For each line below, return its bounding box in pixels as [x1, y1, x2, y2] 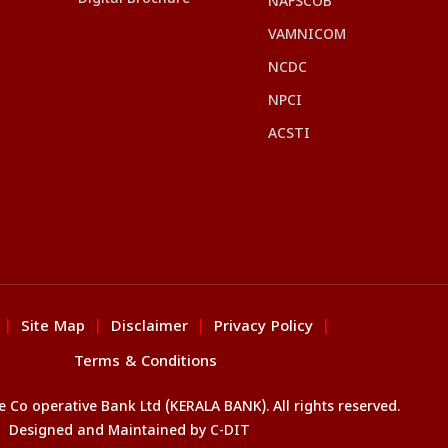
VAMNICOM [268, 26, 346, 44]
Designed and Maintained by [8, 422, 206, 440]
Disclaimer [111, 317, 188, 337]
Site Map [21, 317, 85, 337]
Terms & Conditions [73, 352, 217, 372]
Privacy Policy [214, 317, 313, 337]
